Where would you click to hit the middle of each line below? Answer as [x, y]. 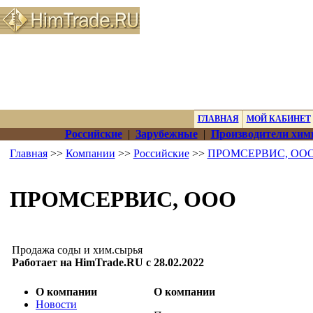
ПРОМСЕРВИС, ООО [123, 199]
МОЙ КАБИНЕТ [278, 119]
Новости [56, 304]
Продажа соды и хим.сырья [77, 250]
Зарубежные [166, 134]
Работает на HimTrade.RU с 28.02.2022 [108, 262]
